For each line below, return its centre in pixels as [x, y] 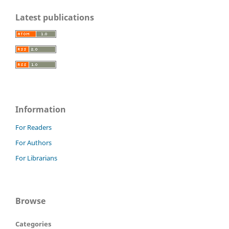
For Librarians [36, 158]
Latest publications [55, 17]
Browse [30, 201]
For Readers [33, 127]
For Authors [33, 142]
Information [41, 109]
